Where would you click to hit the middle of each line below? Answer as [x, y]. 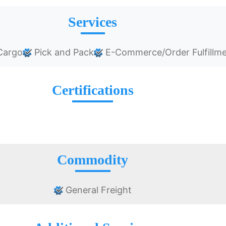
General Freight [97, 190]
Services [93, 22]
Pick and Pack [63, 52]
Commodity [93, 160]
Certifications [93, 90]
